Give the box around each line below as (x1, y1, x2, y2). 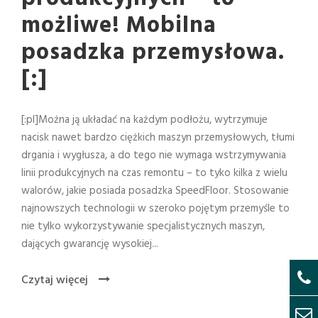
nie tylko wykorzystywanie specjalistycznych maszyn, (21, 218, 265, 236)
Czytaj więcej (21, 271, 88, 290)
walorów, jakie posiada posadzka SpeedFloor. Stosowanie (21, 182, 289, 200)
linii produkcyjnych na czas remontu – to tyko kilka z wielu (21, 165, 287, 182)
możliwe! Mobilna (21, 8, 216, 45)
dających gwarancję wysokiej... (21, 236, 158, 253)
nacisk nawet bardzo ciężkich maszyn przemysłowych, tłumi (21, 129, 295, 147)
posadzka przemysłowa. (21, 35, 285, 72)
